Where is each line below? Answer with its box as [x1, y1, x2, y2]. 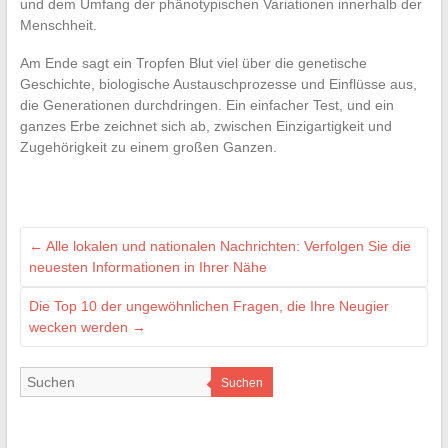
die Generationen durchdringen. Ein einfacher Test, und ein [19, 97, 394, 114]
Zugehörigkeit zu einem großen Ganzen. [19, 139, 277, 156]
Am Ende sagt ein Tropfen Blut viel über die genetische [19, 55, 367, 72]
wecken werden [28, 319, 132, 336]
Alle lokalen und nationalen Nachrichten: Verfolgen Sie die [42, 238, 411, 255]
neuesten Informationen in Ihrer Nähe [28, 259, 267, 276]
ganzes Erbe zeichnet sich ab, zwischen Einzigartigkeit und [19, 118, 392, 135]
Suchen [220, 376, 263, 391]
